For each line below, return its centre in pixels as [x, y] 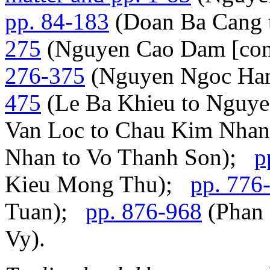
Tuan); [45, 211]
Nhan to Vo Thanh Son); [130, 157]
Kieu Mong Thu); [98, 184]
